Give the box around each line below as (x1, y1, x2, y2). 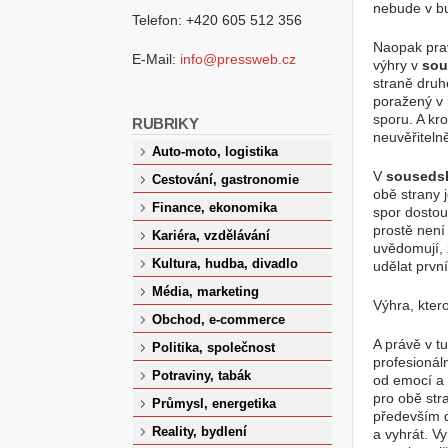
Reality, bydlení (152, 424, 248, 439)
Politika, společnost (152, 340, 276, 355)
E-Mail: (132, 50, 180, 67)
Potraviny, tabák (152, 368, 252, 383)
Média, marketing (152, 284, 260, 299)
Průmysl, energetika (152, 396, 277, 411)
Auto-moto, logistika (152, 144, 279, 159)
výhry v (373, 57, 418, 73)
